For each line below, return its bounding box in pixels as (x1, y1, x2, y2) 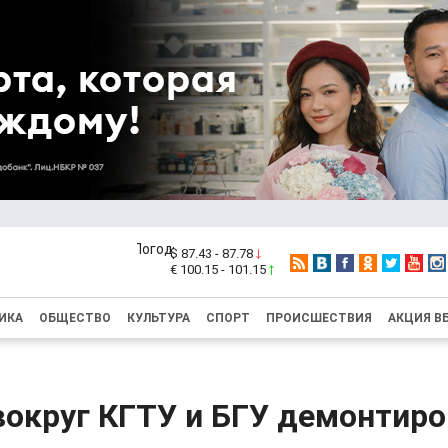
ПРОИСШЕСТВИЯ (266, 311, 372, 325)
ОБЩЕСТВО (39, 311, 111, 325)
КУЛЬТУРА (127, 311, 190, 325)
